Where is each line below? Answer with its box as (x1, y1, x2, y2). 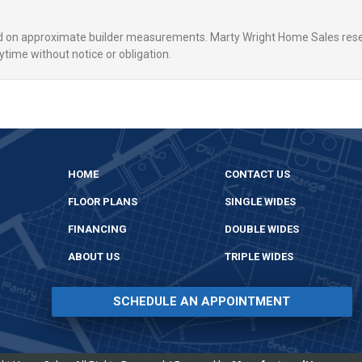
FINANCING (68, 222, 127, 235)
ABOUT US (68, 250, 120, 263)
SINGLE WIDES (224, 195, 296, 208)
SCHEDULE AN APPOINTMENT (113, 293, 291, 309)
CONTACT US (224, 167, 290, 180)
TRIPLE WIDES (224, 250, 293, 263)
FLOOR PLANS (68, 195, 137, 208)
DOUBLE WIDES (224, 222, 299, 235)
